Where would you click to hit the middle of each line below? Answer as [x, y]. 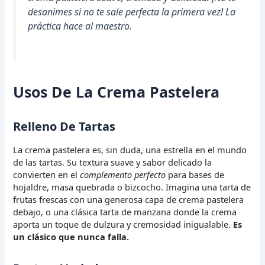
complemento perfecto [123, 174]
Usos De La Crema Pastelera [117, 91]
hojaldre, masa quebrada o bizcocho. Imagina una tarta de [132, 187]
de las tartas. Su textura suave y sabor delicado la [113, 162]
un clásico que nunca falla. [71, 236]
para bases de [195, 174]
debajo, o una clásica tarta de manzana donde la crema [125, 211]
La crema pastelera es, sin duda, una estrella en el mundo [130, 149]
